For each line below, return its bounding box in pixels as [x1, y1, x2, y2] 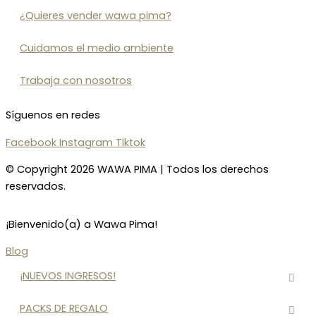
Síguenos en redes [6, 108, 100, 123]
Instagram [59, 135, 113, 150]
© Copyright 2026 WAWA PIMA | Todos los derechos [6, 162, 269, 177]
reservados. [6, 179, 66, 194]
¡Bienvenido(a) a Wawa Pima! [6, 217, 157, 231]
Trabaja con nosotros [20, 73, 132, 87]
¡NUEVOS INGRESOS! [20, 269, 116, 284]
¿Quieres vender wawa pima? [20, 8, 171, 23]
